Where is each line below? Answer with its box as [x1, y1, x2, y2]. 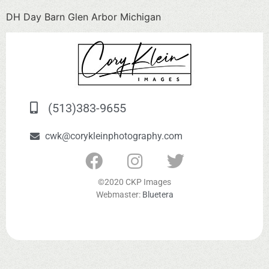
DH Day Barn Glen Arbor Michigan [6, 11, 161, 23]
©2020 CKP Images [98, 177, 171, 187]
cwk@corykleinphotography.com [45, 130, 183, 142]
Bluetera [142, 190, 174, 200]
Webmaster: [95, 190, 142, 200]
